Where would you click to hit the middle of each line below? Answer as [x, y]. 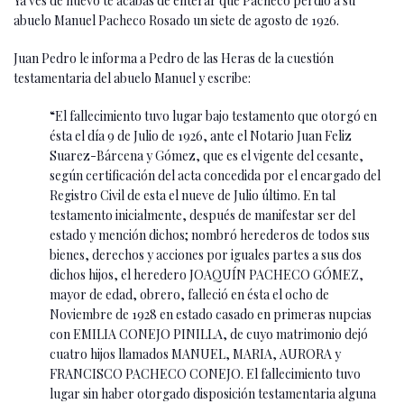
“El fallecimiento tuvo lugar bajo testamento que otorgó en [213, 115]
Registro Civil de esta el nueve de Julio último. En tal [193, 195]
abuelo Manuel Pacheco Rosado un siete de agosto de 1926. [176, 20]
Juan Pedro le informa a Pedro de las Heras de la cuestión [174, 58]
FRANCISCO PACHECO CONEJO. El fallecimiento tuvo [205, 373]
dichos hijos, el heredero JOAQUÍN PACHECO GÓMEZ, [207, 274]
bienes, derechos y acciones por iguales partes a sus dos [206, 254]
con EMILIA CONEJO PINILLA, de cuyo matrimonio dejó [209, 334]
